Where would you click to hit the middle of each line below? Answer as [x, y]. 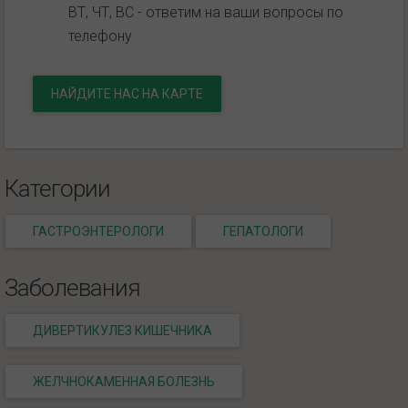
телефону [100, 36]
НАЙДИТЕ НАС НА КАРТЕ [127, 93]
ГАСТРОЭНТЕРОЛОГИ [98, 231]
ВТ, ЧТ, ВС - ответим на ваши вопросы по [206, 12]
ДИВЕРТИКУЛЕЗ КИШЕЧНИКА [122, 330]
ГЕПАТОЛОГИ [263, 231]
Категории [57, 188]
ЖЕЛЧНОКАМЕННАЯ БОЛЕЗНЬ [124, 381]
